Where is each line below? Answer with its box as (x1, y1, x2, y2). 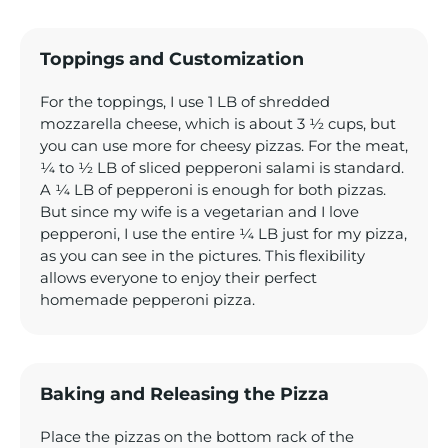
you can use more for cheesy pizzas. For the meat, (40, 136, 408, 155)
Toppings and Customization (40, 47, 304, 69)
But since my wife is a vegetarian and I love (40, 202, 359, 221)
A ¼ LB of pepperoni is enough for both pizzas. (40, 180, 386, 199)
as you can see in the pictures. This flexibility (40, 246, 365, 265)
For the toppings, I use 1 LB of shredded (40, 92, 330, 111)
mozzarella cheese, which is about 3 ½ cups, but (40, 114, 396, 133)
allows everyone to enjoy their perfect (40, 268, 317, 287)
